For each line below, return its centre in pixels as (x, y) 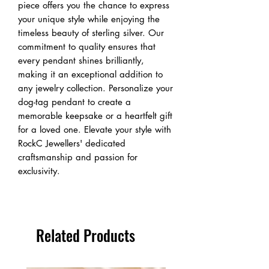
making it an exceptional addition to (90, 74)
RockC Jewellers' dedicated (72, 144)
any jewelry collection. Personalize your (95, 88)
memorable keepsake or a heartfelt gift (95, 116)
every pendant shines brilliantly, (81, 61)
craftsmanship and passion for (78, 157)
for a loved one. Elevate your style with (95, 130)
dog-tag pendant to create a (74, 102)
